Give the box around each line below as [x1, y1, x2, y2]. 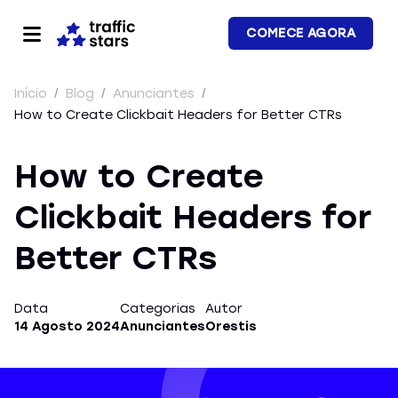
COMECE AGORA [246, 25, 355, 41]
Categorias [120, 301, 195, 316]
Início [14, 86, 51, 101]
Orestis [205, 319, 257, 334]
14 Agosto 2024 [14, 319, 120, 334]
